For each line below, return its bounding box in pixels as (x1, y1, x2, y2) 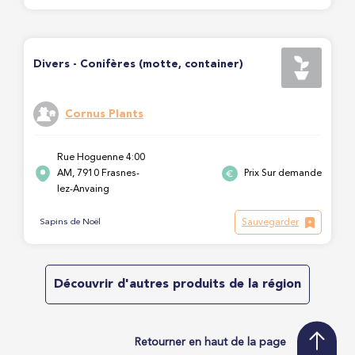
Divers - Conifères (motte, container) (33, 59, 243, 70)
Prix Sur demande (244, 169, 322, 179)
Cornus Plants (65, 108, 143, 120)
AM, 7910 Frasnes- (57, 169, 139, 179)
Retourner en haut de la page (135, 336, 286, 348)
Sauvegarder (242, 217, 299, 227)
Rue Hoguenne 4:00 (57, 153, 145, 163)
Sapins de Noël (40, 218, 101, 227)
